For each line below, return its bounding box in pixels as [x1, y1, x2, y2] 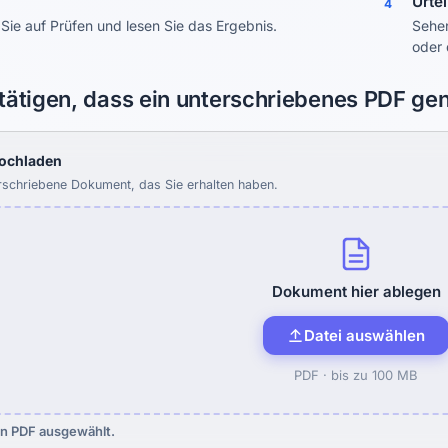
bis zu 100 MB [331, 367, 418, 383]
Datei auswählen [304, 326, 425, 345]
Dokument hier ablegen [271, 282, 441, 301]
